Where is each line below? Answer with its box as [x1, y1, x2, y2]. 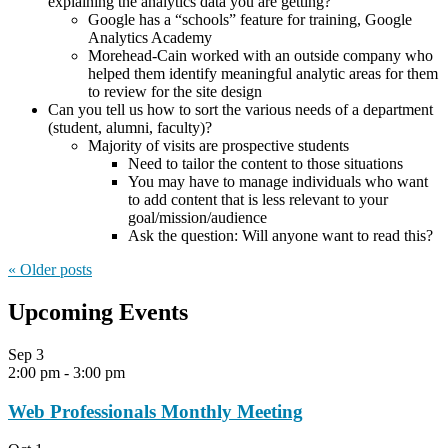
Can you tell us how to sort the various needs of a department [48, 101, 433, 119]
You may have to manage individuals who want [128, 173, 428, 191]
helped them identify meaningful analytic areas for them [88, 65, 438, 83]
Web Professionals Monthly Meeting [8, 400, 303, 422]
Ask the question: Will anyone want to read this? [128, 227, 433, 245]
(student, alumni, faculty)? [48, 119, 212, 137]
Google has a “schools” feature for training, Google [88, 11, 412, 29]
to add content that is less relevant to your [128, 191, 388, 209]
